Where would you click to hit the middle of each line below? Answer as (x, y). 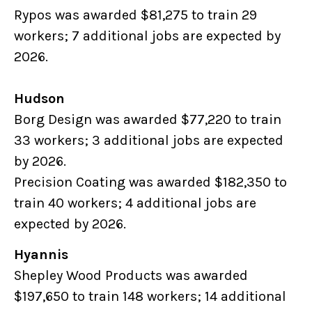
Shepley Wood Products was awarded (131, 276)
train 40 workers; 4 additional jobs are (135, 203)
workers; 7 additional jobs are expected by (147, 36)
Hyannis (44, 255)
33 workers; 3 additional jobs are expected (149, 141)
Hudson (42, 99)
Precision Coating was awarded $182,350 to (150, 182)
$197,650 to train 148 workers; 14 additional (150, 297)
